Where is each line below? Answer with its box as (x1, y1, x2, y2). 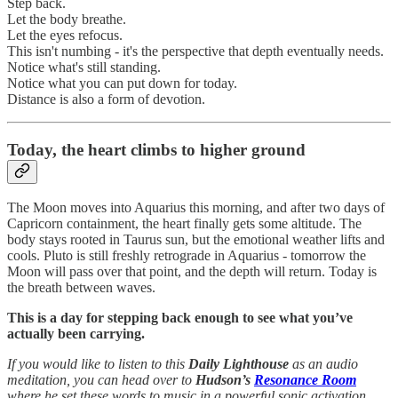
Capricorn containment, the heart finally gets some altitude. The (7, 216, 362, 232)
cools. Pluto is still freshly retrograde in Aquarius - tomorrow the (7, 248, 366, 264)
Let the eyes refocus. (7, 27, 123, 43)
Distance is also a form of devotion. (7, 91, 205, 107)
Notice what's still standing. (7, 59, 161, 75)
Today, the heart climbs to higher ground (7, 139, 306, 159)
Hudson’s (195, 372, 254, 388)
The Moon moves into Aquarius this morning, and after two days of (7, 200, 385, 216)
